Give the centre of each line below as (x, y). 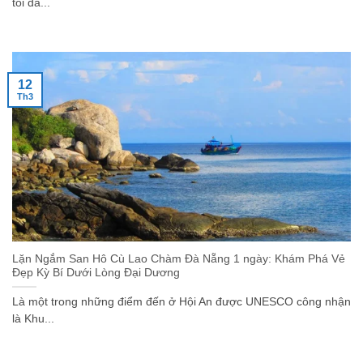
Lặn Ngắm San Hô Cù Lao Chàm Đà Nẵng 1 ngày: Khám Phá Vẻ (179, 258)
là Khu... (33, 318)
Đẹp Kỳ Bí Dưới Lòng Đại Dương (96, 272)
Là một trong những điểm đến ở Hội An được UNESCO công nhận (181, 301)
